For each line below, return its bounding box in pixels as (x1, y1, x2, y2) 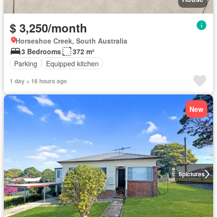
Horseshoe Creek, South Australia (15, 36, 127, 46)
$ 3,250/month (10, 19, 87, 36)
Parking (14, 58, 37, 68)
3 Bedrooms (21, 46, 61, 56)
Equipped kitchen (46, 58, 99, 68)
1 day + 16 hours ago (10, 77, 67, 85)
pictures (182, 170, 205, 178)
